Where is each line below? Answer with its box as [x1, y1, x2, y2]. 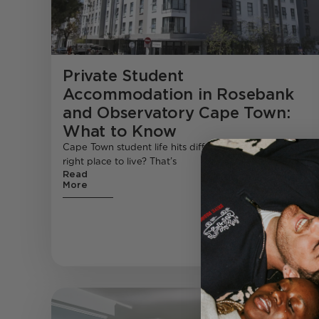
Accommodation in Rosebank [63, 85, 294, 104]
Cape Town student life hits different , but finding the [63, 142, 305, 153]
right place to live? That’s [63, 156, 177, 167]
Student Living [224, 305, 295, 317]
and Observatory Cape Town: [63, 103, 291, 122]
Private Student [63, 66, 184, 85]
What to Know [63, 122, 177, 141]
